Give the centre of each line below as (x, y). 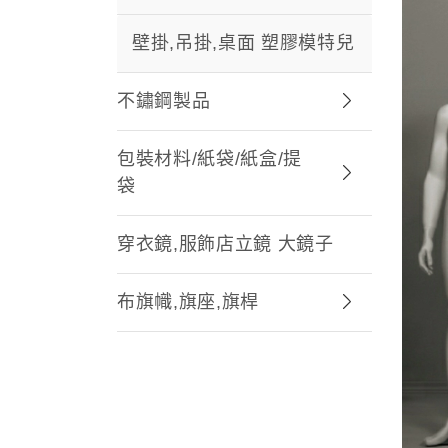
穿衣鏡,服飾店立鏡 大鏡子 (225, 243)
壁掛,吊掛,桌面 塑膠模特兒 (243, 42)
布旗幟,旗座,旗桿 (188, 301)
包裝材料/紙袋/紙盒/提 (210, 158)
